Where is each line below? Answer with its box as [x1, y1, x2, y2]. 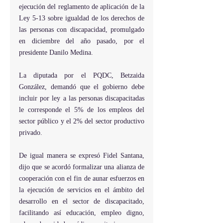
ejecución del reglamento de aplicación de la [19, 3, 144, 11]
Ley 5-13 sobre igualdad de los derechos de [19, 14, 144, 22]
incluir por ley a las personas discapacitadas [19, 95, 144, 103]
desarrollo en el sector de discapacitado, [19, 198, 144, 206]
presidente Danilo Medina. [19, 49, 93, 57]
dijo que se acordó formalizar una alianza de [19, 163, 144, 171]
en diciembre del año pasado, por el [19, 37, 144, 45]
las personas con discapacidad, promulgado [19, 26, 144, 34]
